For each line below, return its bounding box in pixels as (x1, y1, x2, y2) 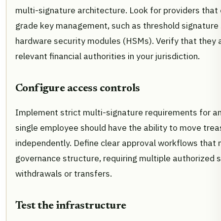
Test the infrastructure (15, 201, 126, 212)
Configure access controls (15, 83, 140, 95)
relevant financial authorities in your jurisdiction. (15, 50, 200, 62)
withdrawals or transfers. (15, 168, 112, 180)
